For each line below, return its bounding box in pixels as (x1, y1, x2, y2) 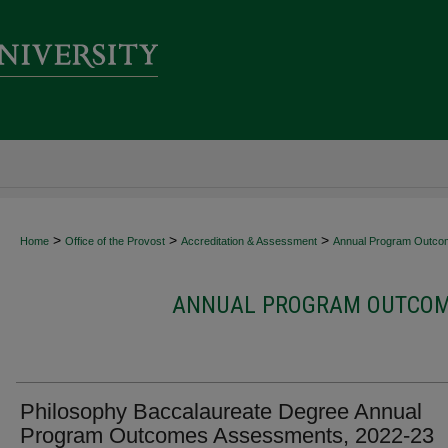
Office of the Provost (65, 235, 165, 247)
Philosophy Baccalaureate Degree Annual (20, 399, 422, 424)
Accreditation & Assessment (181, 235, 317, 247)
